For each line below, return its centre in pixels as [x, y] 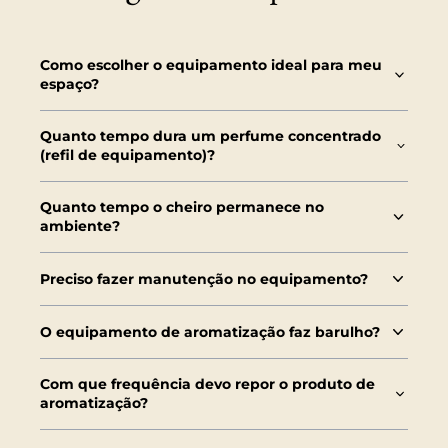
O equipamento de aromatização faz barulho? [210, 331]
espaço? [69, 84]
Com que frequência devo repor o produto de [207, 384]
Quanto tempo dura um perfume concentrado [210, 136]
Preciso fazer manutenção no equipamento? [204, 278]
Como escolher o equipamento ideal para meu [211, 65]
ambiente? [80, 226]
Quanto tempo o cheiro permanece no [182, 207]
